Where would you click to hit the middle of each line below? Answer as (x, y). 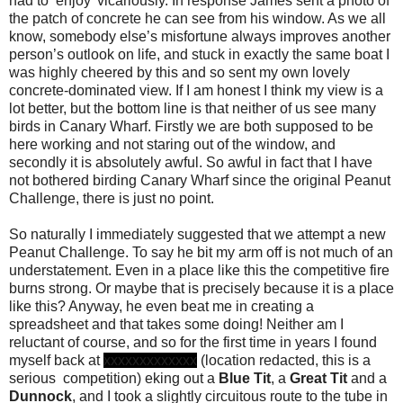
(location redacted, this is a (284, 360)
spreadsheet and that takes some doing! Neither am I (176, 324)
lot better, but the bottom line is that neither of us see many (193, 108)
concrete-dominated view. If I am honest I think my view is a (196, 90)
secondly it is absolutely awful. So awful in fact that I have (191, 162)
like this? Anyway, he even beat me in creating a (161, 306)
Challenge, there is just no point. (113, 198)
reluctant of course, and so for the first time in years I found (193, 342)
